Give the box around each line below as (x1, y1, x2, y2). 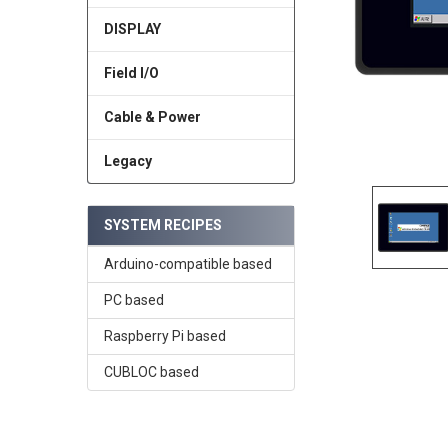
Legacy (103, 152, 152, 169)
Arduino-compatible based (103, 255, 272, 272)
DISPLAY (103, 20, 161, 37)
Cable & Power (103, 108, 201, 125)
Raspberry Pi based (103, 327, 226, 344)
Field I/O (103, 64, 159, 81)
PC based (103, 291, 164, 308)
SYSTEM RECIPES (103, 216, 222, 233)
